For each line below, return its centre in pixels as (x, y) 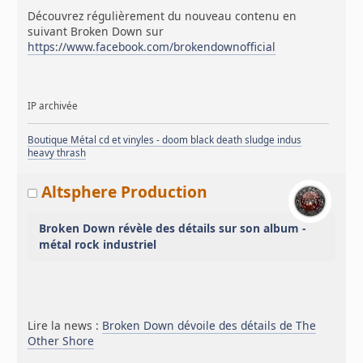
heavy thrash (57, 152)
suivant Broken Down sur (96, 32)
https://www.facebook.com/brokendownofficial (152, 47)
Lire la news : (65, 325)
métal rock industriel (98, 244)
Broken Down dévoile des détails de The (209, 325)
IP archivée (53, 105)
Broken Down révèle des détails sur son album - (173, 228)
